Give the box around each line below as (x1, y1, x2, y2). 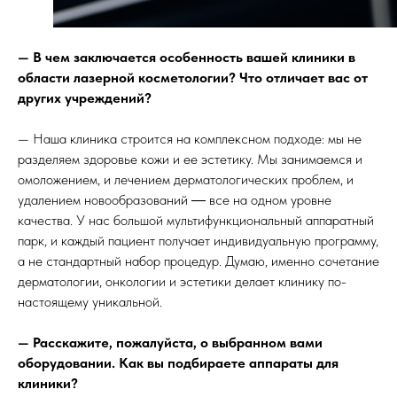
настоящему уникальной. (18, 293, 162, 310)
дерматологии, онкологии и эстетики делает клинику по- (18, 273, 346, 290)
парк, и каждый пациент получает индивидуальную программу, (18, 232, 378, 249)
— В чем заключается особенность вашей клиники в (18, 49, 355, 66)
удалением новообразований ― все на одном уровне (18, 191, 331, 208)
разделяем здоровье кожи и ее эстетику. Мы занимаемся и (18, 151, 362, 167)
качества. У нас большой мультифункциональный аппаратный (18, 212, 374, 229)
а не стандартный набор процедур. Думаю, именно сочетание (18, 253, 379, 269)
